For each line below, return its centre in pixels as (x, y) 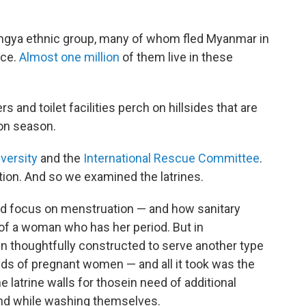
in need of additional (182, 282)
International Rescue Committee (171, 158)
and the (60, 158)
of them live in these (176, 57)
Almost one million (69, 57)
